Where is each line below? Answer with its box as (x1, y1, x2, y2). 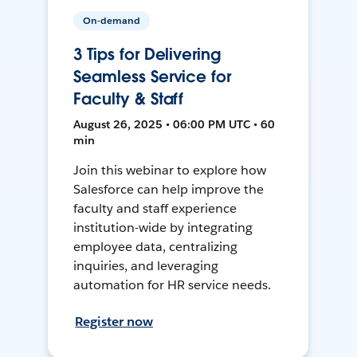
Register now (75, 313, 154, 331)
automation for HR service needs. (73, 277, 271, 294)
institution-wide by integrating (73, 219, 253, 237)
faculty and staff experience (73, 200, 237, 218)
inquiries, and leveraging (73, 257, 218, 275)
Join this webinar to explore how (73, 162, 266, 179)
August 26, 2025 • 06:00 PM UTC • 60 (73, 117, 276, 132)
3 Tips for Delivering (73, 44, 221, 65)
